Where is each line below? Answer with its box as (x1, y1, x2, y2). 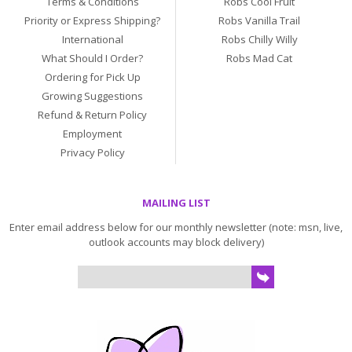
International (61, 32, 123, 46)
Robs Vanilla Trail (218, 13, 300, 27)
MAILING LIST (141, 196, 211, 210)
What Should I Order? (42, 51, 143, 65)
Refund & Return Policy (38, 108, 147, 122)
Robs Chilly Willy (221, 32, 298, 46)
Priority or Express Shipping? (24, 13, 160, 27)
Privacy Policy (60, 145, 125, 159)
